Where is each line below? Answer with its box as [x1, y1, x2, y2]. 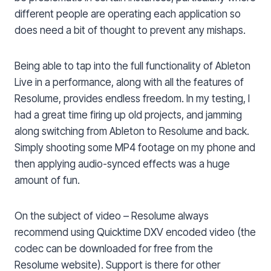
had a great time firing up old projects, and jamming [15, 109, 242, 122]
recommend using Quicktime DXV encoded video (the [15, 226, 256, 239]
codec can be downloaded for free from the [15, 243, 213, 255]
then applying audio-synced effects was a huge [15, 158, 230, 171]
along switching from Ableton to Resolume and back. [15, 125, 249, 138]
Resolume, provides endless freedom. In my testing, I [15, 93, 250, 105]
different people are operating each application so [15, 8, 241, 21]
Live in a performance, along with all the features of [15, 76, 244, 89]
